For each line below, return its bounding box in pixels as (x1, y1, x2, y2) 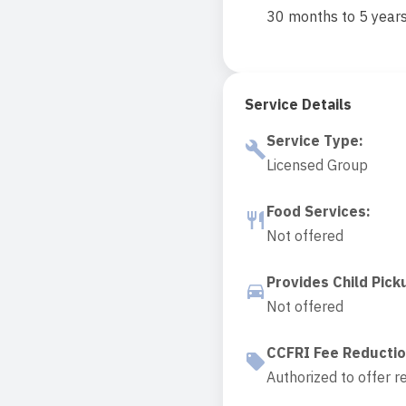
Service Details (245, 95, 352, 113)
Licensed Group (266, 156, 368, 174)
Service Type (266, 131, 359, 150)
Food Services (266, 202, 366, 220)
